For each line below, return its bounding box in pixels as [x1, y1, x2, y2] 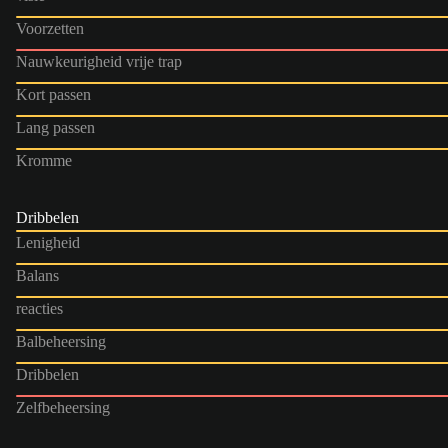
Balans [16, 266, 59, 284]
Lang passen [16, 118, 95, 136]
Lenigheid [16, 233, 80, 251]
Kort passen [16, 85, 91, 103]
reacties [16, 299, 63, 317]
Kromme [16, 151, 72, 169]
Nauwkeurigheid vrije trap [16, 52, 182, 70]
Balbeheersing [16, 332, 106, 350]
